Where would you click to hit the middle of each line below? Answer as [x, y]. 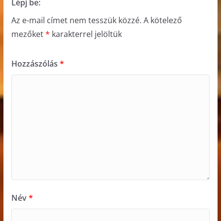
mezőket [28, 34]
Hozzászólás [35, 63]
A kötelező [163, 20]
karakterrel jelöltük [86, 34]
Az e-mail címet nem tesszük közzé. [76, 20]
